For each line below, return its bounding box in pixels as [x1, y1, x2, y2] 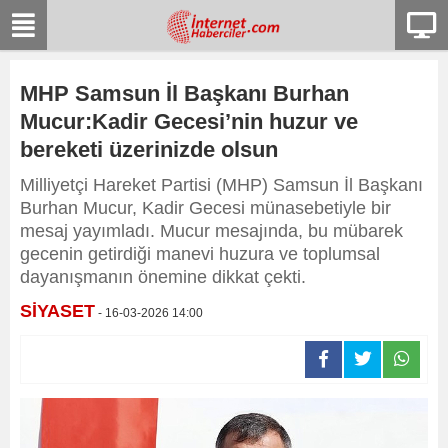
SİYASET [20, 301, 95, 321]
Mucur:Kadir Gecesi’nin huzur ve [20, 109, 358, 134]
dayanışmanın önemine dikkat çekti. [20, 267, 306, 287]
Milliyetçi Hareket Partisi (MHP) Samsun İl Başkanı [20, 175, 423, 195]
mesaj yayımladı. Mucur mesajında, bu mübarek [20, 221, 403, 241]
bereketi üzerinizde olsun [20, 137, 278, 162]
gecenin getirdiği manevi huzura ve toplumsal [20, 244, 380, 264]
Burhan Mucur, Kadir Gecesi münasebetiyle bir [20, 198, 391, 218]
